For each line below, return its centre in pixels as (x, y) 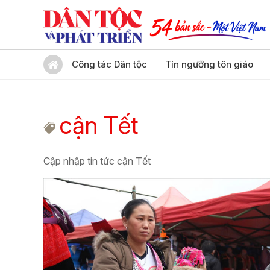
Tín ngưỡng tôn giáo (209, 64)
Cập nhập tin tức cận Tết (97, 161)
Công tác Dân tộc (109, 64)
